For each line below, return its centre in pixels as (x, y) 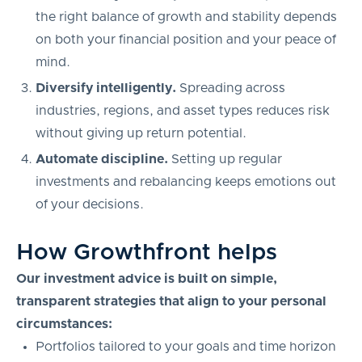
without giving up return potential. (141, 133)
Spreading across (231, 88)
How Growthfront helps (147, 253)
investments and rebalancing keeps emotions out (186, 181)
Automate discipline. (102, 159)
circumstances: (64, 324)
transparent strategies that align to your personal (171, 301)
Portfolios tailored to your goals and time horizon (186, 346)
